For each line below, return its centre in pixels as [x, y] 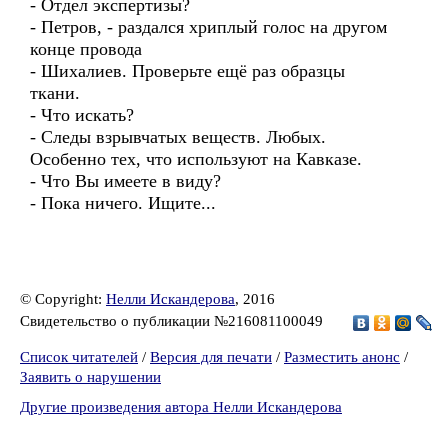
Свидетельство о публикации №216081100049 [173, 320]
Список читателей [79, 357]
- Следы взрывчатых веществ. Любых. [178, 137]
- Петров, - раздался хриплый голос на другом [208, 27]
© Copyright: [63, 299]
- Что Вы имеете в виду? [125, 181]
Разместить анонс [342, 357]
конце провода [86, 49]
